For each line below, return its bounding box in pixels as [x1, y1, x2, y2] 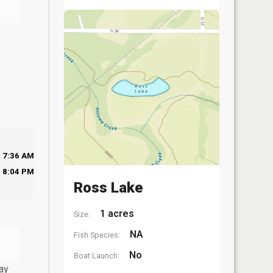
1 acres [97, 208, 134, 219]
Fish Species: [74, 230, 120, 239]
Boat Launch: [74, 251, 119, 260]
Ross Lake [74, 179, 143, 196]
